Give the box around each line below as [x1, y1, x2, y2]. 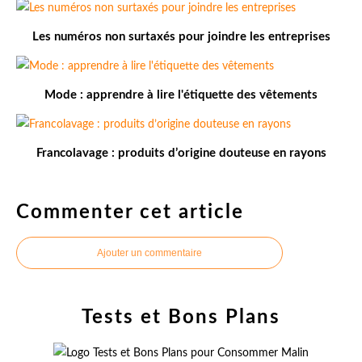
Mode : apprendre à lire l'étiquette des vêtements [44, 89, 318, 102]
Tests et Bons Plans [82, 308, 280, 328]
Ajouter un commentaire [97, 247, 202, 259]
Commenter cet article [16, 203, 244, 223]
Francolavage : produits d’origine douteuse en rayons [36, 147, 326, 160]
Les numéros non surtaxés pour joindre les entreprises [32, 31, 330, 44]
